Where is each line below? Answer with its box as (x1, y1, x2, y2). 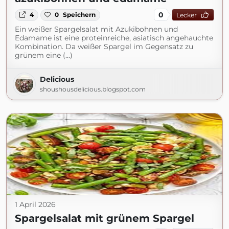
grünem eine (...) (15, 51, 73, 60)
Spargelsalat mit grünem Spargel (15, 212, 194, 225)
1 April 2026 (15, 200, 56, 210)
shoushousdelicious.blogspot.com (40, 85, 146, 94)
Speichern (63, 11, 96, 19)
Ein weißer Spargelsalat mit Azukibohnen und (15, 25, 178, 34)
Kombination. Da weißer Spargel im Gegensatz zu (15, 42, 193, 52)
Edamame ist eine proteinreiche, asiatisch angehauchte (15, 33, 213, 43)
